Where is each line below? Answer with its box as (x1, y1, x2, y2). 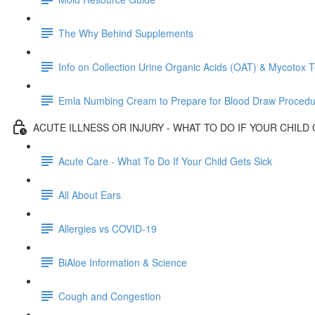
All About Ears (58, 187, 121, 202)
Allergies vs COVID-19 (58, 221, 157, 236)
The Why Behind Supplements (58, 25, 193, 40)
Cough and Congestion (58, 288, 161, 303)
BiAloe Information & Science (58, 255, 187, 269)
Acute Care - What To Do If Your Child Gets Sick (58, 153, 272, 168)
